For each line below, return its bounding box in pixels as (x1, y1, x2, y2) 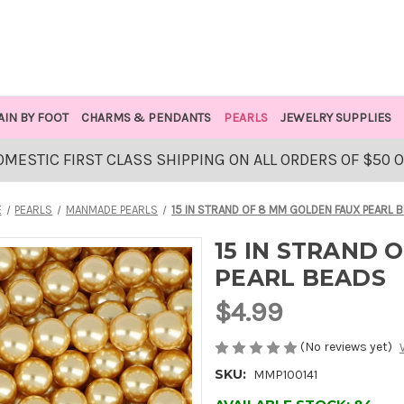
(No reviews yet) (300, 339, 392, 354)
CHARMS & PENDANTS (80, 110, 211, 125)
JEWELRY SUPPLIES (280, 110, 391, 125)
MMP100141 (252, 367, 317, 383)
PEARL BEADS (215, 264, 386, 291)
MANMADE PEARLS (66, 203, 159, 216)
